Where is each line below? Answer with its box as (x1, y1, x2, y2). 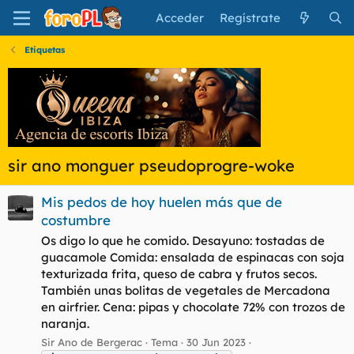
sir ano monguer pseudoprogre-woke (8, 156, 295, 175)
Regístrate (220, 10, 281, 25)
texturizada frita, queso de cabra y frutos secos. (41, 266, 317, 282)
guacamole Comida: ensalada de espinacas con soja (41, 250, 345, 265)
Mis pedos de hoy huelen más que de (41, 194, 282, 211)
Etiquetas (24, 44, 65, 55)
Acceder (156, 10, 205, 25)
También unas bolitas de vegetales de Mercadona (41, 283, 330, 299)
